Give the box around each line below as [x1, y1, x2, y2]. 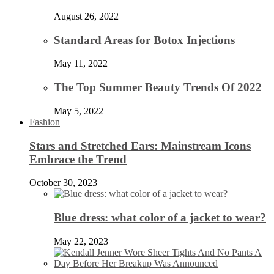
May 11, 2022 [54, 58, 108, 69]
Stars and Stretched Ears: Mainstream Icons [29, 139, 251, 152]
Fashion [29, 116, 60, 127]
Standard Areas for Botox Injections [54, 33, 235, 46]
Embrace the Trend [29, 152, 127, 166]
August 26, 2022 [54, 11, 119, 21]
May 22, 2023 [54, 235, 108, 246]
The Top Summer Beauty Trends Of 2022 [54, 81, 262, 94]
